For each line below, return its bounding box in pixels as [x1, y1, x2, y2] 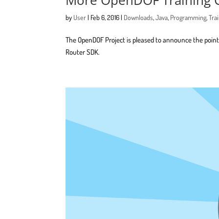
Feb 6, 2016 [90, 13, 120, 22]
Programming [170, 13, 207, 22]
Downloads [124, 13, 153, 22]
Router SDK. [66, 47, 100, 57]
